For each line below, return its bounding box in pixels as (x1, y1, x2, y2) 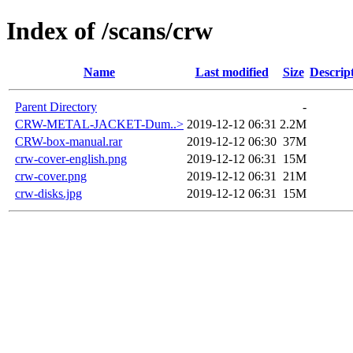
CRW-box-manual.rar (15, 134, 122, 148)
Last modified (195, 65, 269, 79)
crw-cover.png (15, 169, 87, 183)
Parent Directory (15, 99, 97, 113)
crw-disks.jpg (15, 186, 82, 200)
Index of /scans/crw (6, 17, 213, 46)
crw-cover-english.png (15, 151, 127, 165)
